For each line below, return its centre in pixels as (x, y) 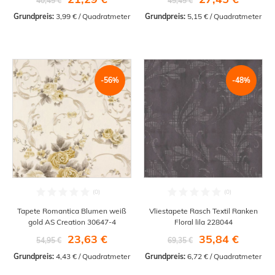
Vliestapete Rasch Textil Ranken (203, 211)
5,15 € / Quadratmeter (223, 16)
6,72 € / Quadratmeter (223, 256)
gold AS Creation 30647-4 (72, 222)
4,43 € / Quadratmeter (92, 256)
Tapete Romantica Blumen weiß (72, 211)
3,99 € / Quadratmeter (92, 16)
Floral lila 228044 (203, 222)
